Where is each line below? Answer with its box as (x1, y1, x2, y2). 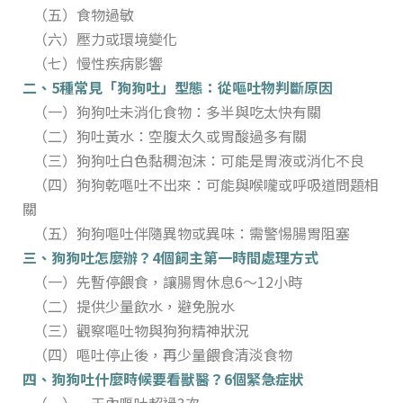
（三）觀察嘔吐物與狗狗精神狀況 (33, 318, 249, 341)
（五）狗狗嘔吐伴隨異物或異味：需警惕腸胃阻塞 (33, 221, 350, 244)
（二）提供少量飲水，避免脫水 (33, 294, 235, 317)
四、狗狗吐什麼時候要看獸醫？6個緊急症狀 (22, 367, 304, 390)
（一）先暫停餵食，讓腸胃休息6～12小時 (33, 270, 302, 292)
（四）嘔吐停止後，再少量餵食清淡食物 (33, 343, 292, 365)
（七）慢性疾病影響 (33, 51, 163, 74)
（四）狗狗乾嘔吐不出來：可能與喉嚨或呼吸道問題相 (33, 173, 379, 195)
